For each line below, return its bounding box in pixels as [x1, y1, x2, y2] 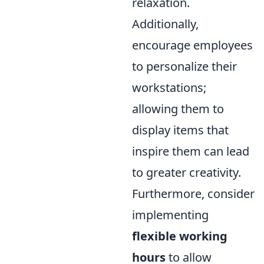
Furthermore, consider [132, 185, 255, 202]
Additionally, [132, 15, 199, 32]
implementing [132, 206, 209, 223]
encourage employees [132, 37, 253, 53]
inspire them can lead [132, 143, 249, 159]
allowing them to [132, 100, 224, 117]
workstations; [132, 79, 206, 95]
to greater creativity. [132, 164, 241, 180]
